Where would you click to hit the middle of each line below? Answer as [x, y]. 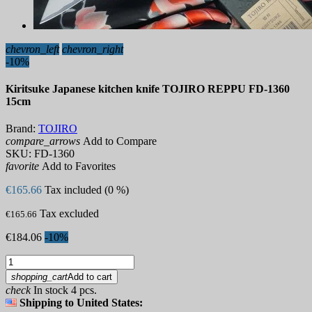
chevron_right [93, 49]
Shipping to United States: [80, 303]
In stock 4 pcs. [64, 290]
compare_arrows [43, 141]
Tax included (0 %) [87, 190]
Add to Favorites [77, 166]
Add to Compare [118, 141]
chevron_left [32, 49]
